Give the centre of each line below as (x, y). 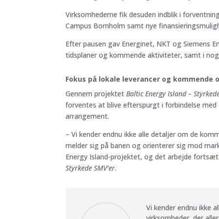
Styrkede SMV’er (90, 168)
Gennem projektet (96, 93)
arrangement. (88, 116)
